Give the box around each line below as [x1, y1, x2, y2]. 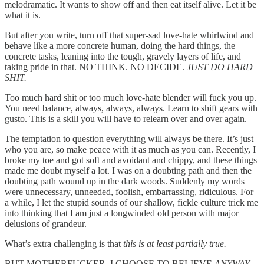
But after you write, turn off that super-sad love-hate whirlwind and [5, 30, 254, 41]
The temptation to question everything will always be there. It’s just [5, 134, 253, 144]
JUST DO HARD [187, 62, 253, 72]
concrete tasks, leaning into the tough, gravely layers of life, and [5, 51, 241, 62]
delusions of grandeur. [5, 219, 87, 229]
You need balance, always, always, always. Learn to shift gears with [5, 103, 258, 114]
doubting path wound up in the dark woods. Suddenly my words [5, 176, 245, 187]
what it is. [5, 10, 41, 21]
